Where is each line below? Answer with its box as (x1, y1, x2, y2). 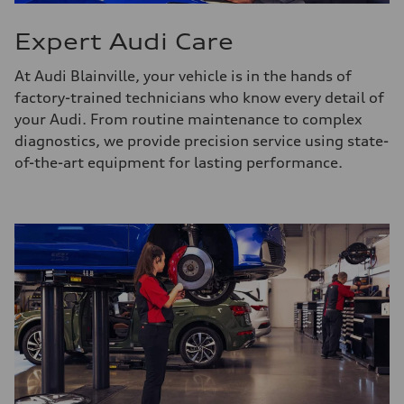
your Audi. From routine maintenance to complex (14, 110, 363, 128)
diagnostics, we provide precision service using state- (14, 132, 389, 150)
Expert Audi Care (14, 28, 234, 55)
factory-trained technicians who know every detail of (14, 88, 384, 106)
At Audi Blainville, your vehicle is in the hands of (14, 67, 352, 85)
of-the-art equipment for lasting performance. (14, 153, 346, 171)
